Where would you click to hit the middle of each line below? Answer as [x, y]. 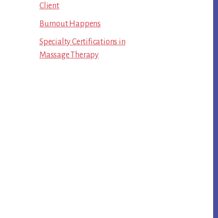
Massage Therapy [69, 55]
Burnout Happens [70, 24]
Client [49, 6]
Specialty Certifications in [82, 42]
